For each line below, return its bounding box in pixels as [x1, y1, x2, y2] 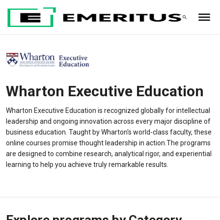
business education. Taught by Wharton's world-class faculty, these [6, 128, 212, 137]
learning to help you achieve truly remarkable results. [6, 161, 169, 169]
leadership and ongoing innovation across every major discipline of [6, 117, 211, 126]
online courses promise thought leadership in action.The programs [6, 139, 211, 147]
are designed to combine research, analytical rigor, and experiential [6, 150, 212, 158]
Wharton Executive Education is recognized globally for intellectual [6, 107, 211, 115]
